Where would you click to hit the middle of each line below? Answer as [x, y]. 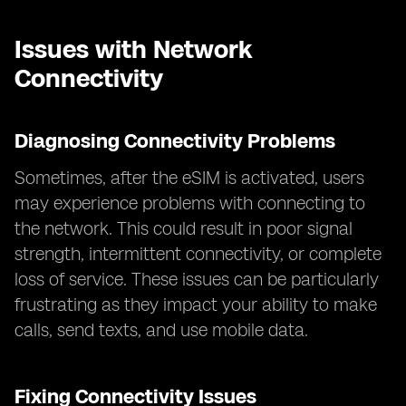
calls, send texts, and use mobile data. [161, 330]
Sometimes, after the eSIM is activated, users [189, 178]
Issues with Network [134, 49]
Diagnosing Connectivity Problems [175, 141]
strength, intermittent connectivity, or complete [198, 254]
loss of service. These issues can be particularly [197, 279]
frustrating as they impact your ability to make [196, 304]
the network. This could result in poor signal [184, 228]
